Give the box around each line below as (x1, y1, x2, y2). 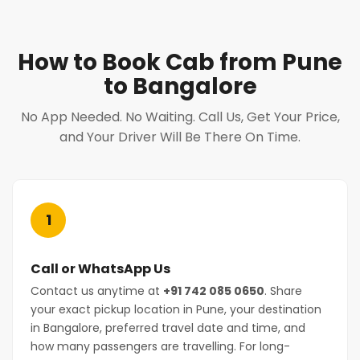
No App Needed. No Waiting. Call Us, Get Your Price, (20, 108, 340, 126)
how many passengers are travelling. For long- (31, 338, 290, 354)
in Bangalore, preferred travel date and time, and (31, 320, 305, 336)
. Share (264, 283, 302, 299)
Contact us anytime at (31, 283, 163, 299)
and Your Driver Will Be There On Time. (59, 128, 301, 146)
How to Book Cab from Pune (18, 47, 342, 78)
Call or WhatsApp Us (31, 260, 170, 278)
